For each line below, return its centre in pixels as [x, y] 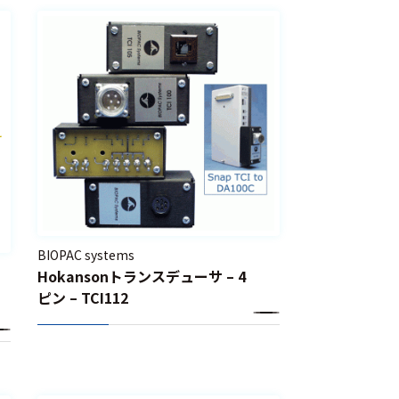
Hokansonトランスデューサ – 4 [142, 276]
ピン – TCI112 [83, 297]
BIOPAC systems [86, 254]
